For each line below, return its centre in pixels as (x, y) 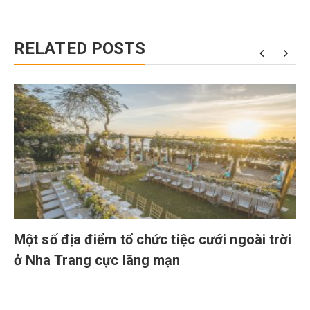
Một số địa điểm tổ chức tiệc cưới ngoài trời (153, 240)
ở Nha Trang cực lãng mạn (97, 261)
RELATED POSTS (80, 49)
